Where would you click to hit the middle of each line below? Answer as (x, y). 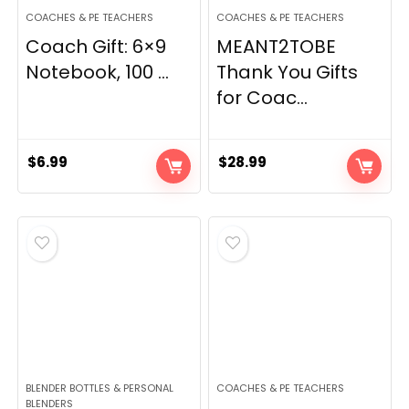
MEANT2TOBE (277, 47)
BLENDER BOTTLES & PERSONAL (100, 388)
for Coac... (262, 98)
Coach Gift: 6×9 (96, 47)
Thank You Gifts (288, 72)
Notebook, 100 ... (98, 72)
